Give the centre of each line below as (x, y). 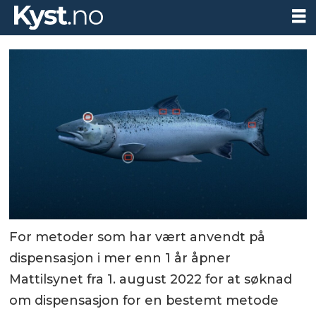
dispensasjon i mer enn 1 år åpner (120, 259)
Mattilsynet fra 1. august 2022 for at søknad (151, 280)
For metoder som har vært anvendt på (138, 237)
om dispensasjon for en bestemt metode (144, 301)
